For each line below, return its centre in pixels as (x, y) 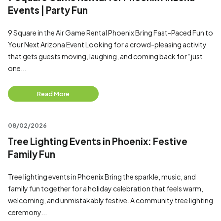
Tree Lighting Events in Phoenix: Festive (98, 141)
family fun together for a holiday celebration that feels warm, (106, 188)
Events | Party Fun (48, 10)
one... (17, 68)
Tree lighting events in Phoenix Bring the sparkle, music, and (102, 177)
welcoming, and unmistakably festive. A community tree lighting (110, 200)
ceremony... (27, 212)
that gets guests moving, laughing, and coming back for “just (105, 56)
